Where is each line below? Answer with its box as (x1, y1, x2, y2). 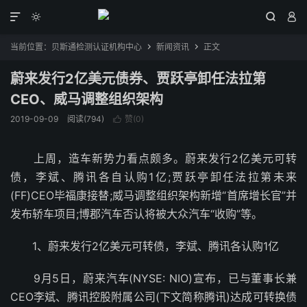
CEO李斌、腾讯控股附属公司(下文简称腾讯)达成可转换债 (10, 290, 297, 304)
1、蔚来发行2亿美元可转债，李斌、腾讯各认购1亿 (10, 239, 279, 253)
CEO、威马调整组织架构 (10, 91, 163, 108)
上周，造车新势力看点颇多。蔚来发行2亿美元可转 (10, 151, 297, 165)
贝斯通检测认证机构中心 (51, 42, 142, 52)
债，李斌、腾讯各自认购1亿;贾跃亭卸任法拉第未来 (10, 170, 297, 184)
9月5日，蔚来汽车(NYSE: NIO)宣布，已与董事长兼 (10, 271, 297, 285)
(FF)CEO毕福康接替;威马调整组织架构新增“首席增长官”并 (10, 188, 297, 202)
